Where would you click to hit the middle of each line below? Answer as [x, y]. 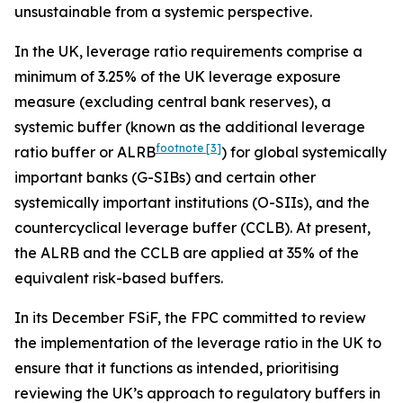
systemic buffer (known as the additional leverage [190, 127]
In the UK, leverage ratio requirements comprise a [188, 51]
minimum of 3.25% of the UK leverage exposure [178, 76]
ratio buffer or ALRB [85, 152]
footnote [181, 148]
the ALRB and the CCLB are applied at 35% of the [187, 253]
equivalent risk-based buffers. [119, 278]
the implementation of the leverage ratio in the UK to [198, 343]
